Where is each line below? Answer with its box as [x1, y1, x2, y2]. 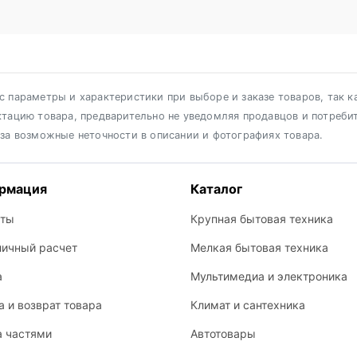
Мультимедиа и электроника [190, 269, 347, 283]
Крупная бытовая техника [190, 212, 333, 226]
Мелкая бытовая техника [190, 241, 328, 254]
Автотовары [190, 327, 256, 340]
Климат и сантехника [190, 298, 305, 312]
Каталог [190, 181, 242, 197]
